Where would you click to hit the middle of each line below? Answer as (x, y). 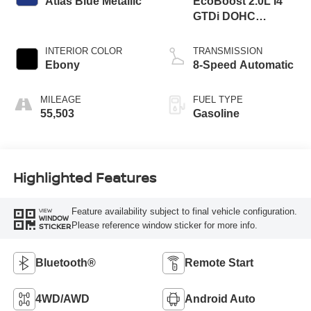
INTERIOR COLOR (83, 51)
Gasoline (216, 114)
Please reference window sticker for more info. (164, 225)
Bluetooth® (65, 262)
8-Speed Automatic (243, 65)
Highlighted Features (84, 177)
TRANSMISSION (228, 51)
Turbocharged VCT (243, 32)
